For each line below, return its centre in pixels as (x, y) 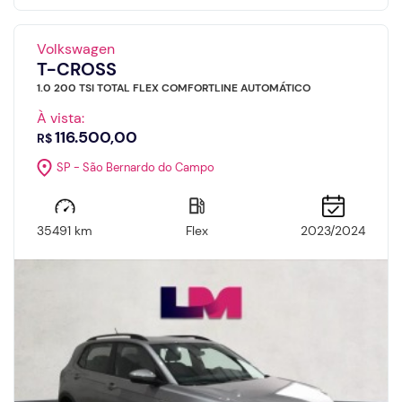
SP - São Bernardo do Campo (135, 168)
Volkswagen (76, 48)
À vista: (61, 118)
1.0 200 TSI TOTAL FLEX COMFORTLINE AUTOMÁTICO (174, 87)
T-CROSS (77, 69)
